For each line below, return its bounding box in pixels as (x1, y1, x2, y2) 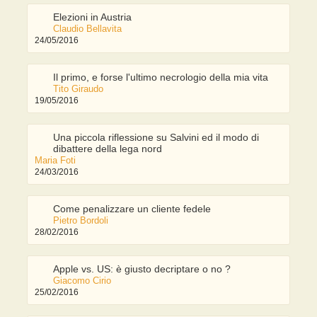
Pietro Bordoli (53, 215, 109, 226)
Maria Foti (35, 155, 76, 166)
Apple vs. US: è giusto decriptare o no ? (53, 263, 231, 275)
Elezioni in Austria (53, 11, 132, 23)
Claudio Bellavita (53, 23, 122, 35)
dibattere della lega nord (53, 143, 163, 155)
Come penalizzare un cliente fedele (53, 203, 212, 215)
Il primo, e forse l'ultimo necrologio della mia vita (53, 71, 269, 83)
